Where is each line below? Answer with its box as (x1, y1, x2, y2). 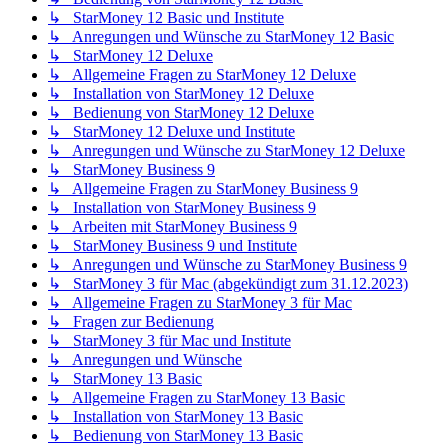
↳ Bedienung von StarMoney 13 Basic (48, 427, 303, 445)
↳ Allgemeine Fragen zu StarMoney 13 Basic (48, 389, 345, 407)
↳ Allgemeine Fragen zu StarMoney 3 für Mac (48, 294, 352, 312)
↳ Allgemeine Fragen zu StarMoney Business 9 (48, 180, 358, 198)
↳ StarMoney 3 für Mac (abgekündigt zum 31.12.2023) (48, 275, 408, 293)
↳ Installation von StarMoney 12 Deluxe (48, 85, 314, 103)
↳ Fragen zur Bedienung (48, 313, 214, 331)
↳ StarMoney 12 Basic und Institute (48, 9, 284, 27)
